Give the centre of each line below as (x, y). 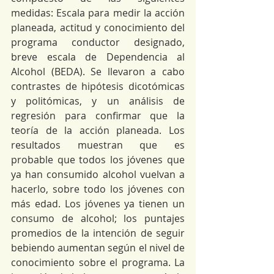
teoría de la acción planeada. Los (98, 130)
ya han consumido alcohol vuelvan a (98, 174)
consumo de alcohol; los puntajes (98, 218)
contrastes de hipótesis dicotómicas (98, 86)
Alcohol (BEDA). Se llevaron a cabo (98, 72)
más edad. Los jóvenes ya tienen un (98, 204)
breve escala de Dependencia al (98, 57)
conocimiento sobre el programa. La (98, 262)
